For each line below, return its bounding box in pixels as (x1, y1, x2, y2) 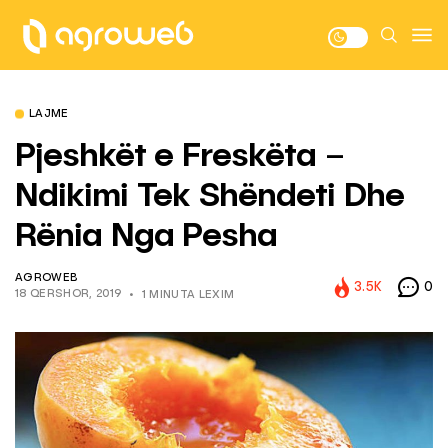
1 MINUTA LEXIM (141, 290, 235, 301)
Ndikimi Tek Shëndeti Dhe (15, 180, 404, 214)
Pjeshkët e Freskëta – (15, 140, 344, 174)
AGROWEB (15, 273, 78, 284)
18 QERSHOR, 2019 (15, 289, 122, 300)
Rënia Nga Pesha (15, 220, 278, 254)
